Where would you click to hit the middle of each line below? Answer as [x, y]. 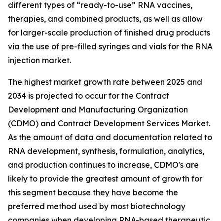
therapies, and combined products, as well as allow [105, 19]
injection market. [39, 60]
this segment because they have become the [93, 193]
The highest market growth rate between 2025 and [105, 82]
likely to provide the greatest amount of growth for [105, 179]
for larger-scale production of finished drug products [109, 33]
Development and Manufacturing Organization [98, 110]
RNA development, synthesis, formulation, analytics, [106, 151]
